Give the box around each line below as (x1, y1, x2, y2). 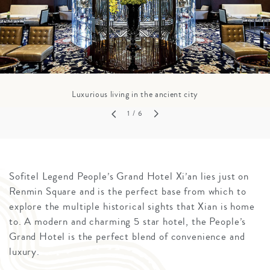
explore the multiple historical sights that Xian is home (9, 199, 255, 215)
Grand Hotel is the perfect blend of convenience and (9, 229, 245, 245)
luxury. (9, 244, 40, 260)
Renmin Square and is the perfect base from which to (9, 184, 246, 199)
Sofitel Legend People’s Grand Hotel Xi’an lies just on (9, 169, 249, 184)
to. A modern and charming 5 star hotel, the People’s (9, 214, 246, 230)
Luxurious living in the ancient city (71, 88, 199, 101)
